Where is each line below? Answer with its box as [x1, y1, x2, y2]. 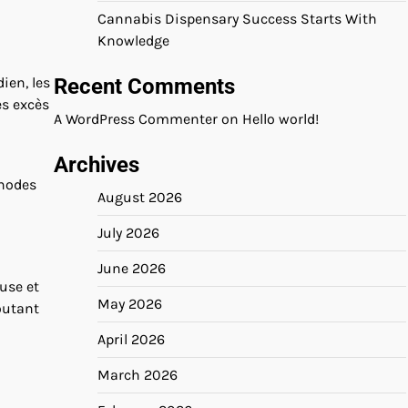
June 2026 [97, 260, 166, 277]
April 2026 [97, 331, 165, 348]
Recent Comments [54, 74, 235, 99]
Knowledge [97, 32, 169, 49]
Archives [54, 152, 139, 178]
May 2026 [97, 295, 162, 312]
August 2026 [97, 189, 182, 206]
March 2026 [97, 366, 178, 383]
